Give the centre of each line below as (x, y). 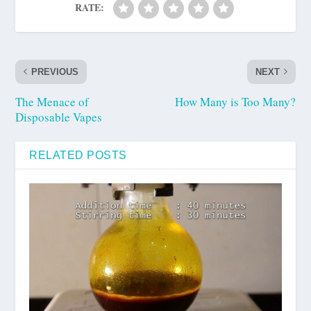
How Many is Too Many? (235, 101)
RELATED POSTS (78, 155)
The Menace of (52, 101)
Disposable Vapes (59, 117)
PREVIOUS (55, 72)
